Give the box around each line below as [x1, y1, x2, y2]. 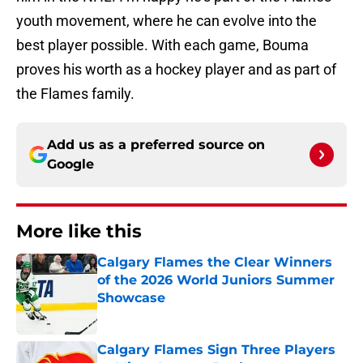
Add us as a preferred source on [47, 137, 265, 153]
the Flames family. [16, 85, 135, 103]
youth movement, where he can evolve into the [16, 12, 317, 30]
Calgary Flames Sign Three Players [97, 342, 335, 358]
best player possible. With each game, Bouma [16, 36, 309, 54]
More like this [16, 220, 142, 243]
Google [47, 156, 94, 173]
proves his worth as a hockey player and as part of [16, 61, 336, 79]
